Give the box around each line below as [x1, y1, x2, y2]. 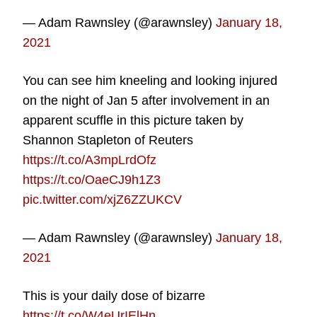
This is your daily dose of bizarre [23, 288, 206, 303]
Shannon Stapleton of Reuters [23, 132, 194, 147]
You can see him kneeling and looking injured [23, 73, 278, 88]
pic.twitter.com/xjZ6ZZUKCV [23, 192, 183, 207]
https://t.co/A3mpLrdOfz [23, 152, 157, 167]
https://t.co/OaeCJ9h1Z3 [23, 172, 161, 187]
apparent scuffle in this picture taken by [23, 113, 244, 127]
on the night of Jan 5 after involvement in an [23, 93, 270, 108]
